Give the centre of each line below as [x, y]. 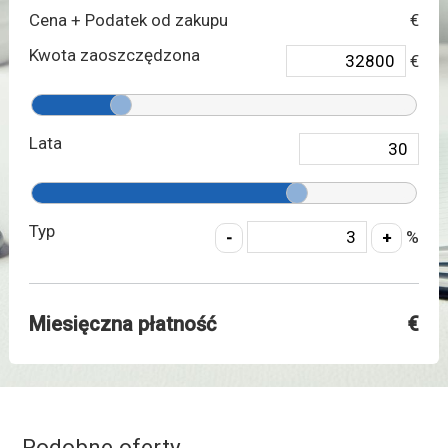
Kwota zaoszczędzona [114, 55]
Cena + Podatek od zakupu [128, 20]
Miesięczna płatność [122, 324]
